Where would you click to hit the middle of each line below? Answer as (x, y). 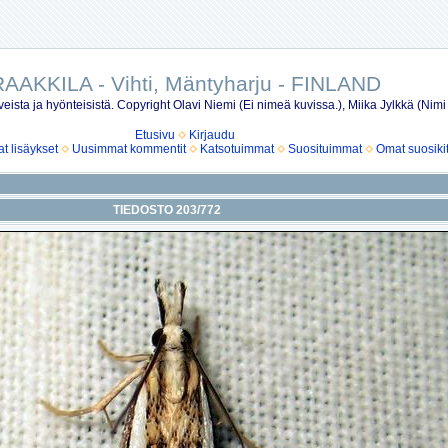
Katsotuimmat (236, 149)
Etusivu (155, 135)
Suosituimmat (324, 149)
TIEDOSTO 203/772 (166, 210)
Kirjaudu (212, 135)
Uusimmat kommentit (128, 149)
